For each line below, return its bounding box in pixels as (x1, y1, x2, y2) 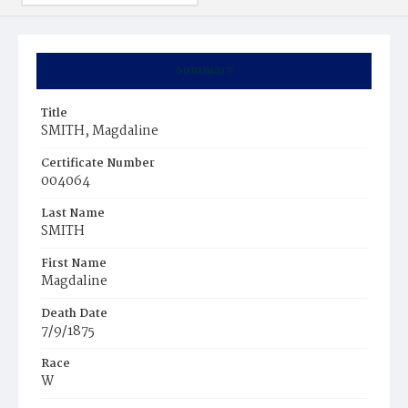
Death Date (41, 304, 107, 323)
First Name (41, 254, 107, 273)
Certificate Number (41, 154, 155, 173)
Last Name (41, 204, 105, 223)
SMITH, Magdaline (41, 120, 158, 142)
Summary (175, 61, 233, 80)
